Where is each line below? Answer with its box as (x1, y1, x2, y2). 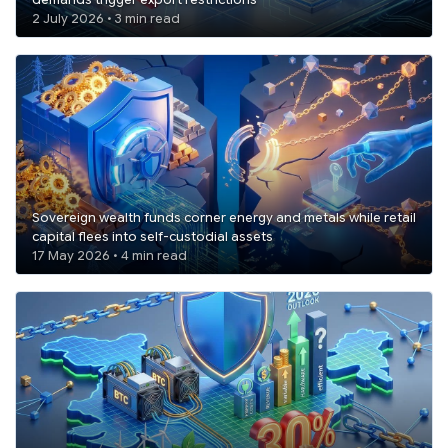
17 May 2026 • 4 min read (121, 247, 187, 264)
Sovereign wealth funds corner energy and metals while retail (32, 209, 416, 226)
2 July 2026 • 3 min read (115, 11, 180, 28)
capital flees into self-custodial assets (32, 228, 273, 245)
